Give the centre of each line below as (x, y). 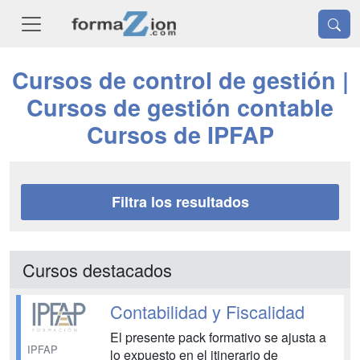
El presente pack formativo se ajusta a (218, 337)
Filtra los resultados (180, 202)
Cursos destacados (97, 270)
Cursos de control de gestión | (180, 80)
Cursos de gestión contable (180, 108)
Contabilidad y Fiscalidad (207, 312)
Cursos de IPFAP (180, 135)
